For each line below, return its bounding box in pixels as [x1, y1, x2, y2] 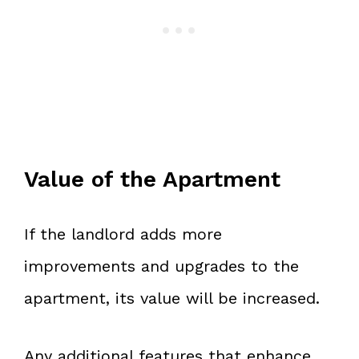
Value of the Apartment [24, 165, 280, 192]
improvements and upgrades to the [24, 256, 299, 276]
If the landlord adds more [24, 224, 222, 244]
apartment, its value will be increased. [24, 288, 320, 308]
